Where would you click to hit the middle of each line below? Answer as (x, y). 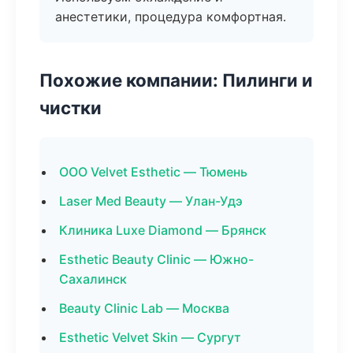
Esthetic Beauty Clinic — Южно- (156, 259)
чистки (71, 108)
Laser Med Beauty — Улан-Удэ (151, 201)
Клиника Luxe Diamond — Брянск (163, 230)
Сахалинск (93, 279)
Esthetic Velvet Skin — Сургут (150, 337)
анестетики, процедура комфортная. (171, 17)
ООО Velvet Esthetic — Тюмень (153, 172)
